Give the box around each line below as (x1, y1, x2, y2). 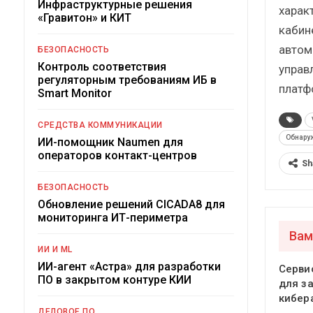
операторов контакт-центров (38, 148, 197, 162)
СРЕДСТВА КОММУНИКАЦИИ (38, 119, 163, 130)
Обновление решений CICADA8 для (38, 197, 225, 211)
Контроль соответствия (38, 59, 166, 73)
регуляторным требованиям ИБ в (38, 73, 217, 87)
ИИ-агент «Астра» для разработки (38, 259, 221, 273)
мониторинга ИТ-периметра (38, 210, 188, 224)
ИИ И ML (38, 244, 73, 254)
